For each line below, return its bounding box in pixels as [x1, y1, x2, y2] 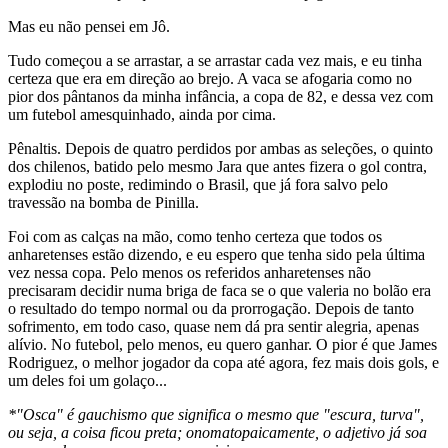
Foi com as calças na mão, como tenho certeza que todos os [8, 228, 382, 246]
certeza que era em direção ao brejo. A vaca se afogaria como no [8, 70, 412, 88]
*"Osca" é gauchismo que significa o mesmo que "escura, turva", [8, 406, 424, 424]
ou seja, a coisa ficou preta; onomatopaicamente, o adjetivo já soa [8, 424, 427, 442]
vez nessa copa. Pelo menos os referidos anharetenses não [8, 264, 371, 282]
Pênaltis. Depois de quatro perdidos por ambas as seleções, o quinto [8, 140, 433, 158]
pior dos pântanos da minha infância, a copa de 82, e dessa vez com [8, 88, 433, 106]
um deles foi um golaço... [8, 372, 167, 390]
